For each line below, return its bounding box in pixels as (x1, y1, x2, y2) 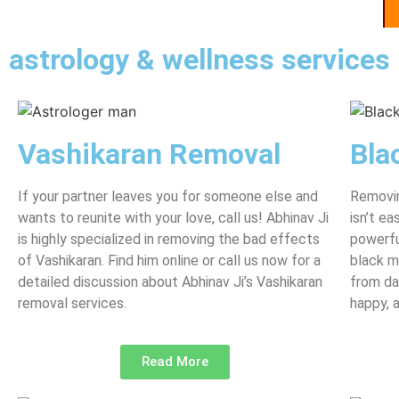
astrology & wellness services (9, 42, 390, 77)
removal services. (18, 294, 126, 312)
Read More (142, 353, 209, 370)
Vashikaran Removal (18, 136, 281, 171)
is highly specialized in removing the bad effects (18, 230, 320, 248)
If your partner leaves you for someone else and (18, 187, 318, 205)
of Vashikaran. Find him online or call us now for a (18, 251, 321, 269)
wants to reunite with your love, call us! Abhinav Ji (18, 208, 329, 226)
